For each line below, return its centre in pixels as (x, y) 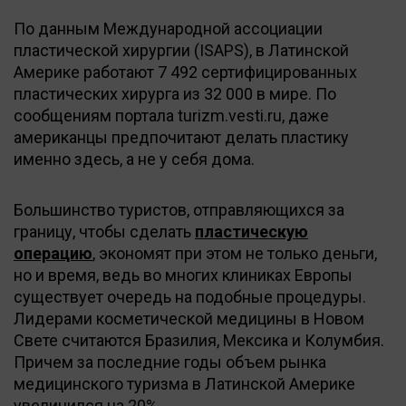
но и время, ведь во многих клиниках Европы (183, 275)
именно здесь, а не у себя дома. (134, 159)
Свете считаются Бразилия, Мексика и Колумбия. (199, 340)
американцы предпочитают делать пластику (181, 137)
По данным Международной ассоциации (168, 28)
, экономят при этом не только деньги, (235, 253)
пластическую (251, 231)
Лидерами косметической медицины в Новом (189, 318)
